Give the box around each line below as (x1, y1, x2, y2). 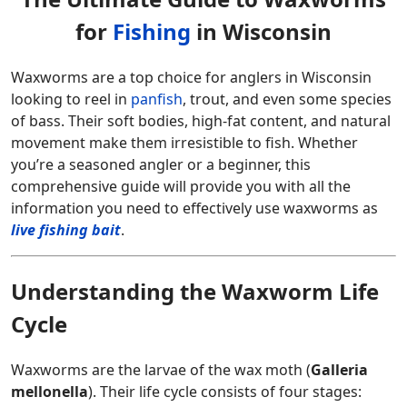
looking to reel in (11, 89, 131, 110)
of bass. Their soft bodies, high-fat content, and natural (11, 111, 391, 132)
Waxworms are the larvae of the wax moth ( (11, 360, 311, 381)
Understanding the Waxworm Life (11, 276, 379, 307)
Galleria (311, 360, 368, 381)
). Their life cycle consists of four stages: (88, 382, 362, 402)
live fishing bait (11, 220, 121, 241)
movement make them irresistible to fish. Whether (11, 133, 358, 154)
